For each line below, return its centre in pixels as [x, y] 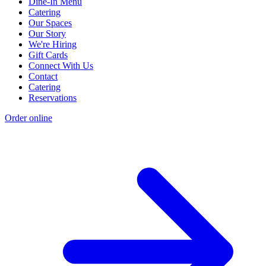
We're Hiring [53, 44]
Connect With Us [61, 65]
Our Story [47, 33]
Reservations [53, 97]
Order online [28, 118]
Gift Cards [48, 55]
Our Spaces [50, 23]
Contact [43, 76]
